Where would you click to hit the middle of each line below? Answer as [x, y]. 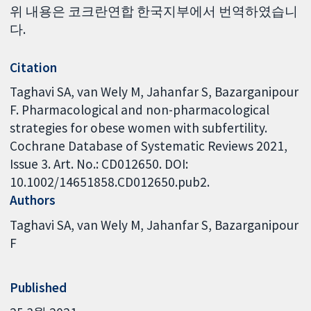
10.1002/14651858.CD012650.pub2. [110, 182]
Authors [33, 200]
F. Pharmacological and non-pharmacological [140, 110]
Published [39, 288]
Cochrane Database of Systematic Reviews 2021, [149, 146]
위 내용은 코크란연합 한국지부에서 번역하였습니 [154, 11]
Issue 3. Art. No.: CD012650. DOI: [99, 164]
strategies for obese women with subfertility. [139, 128]
